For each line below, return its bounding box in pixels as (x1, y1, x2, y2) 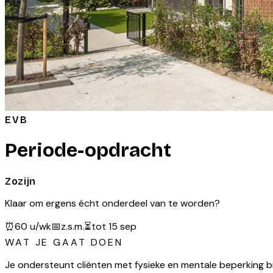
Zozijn (5, 175, 36, 187)
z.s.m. (61, 219, 84, 233)
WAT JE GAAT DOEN (5, 235, 124, 249)
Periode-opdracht (5, 138, 171, 163)
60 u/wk (15, 219, 51, 233)
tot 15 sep (91, 219, 136, 233)
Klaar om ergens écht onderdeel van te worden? (5, 196, 220, 210)
